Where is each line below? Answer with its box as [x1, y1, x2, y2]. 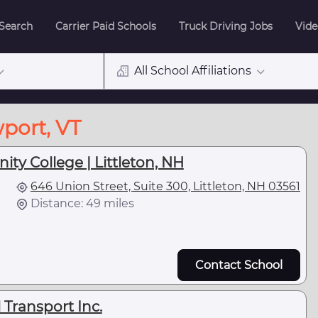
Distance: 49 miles [31, 197, 134, 211]
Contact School [195, 258, 283, 272]
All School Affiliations [133, 64, 251, 78]
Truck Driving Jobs [179, 20, 273, 33]
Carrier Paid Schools [55, 20, 156, 33]
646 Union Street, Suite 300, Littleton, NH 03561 [31, 180, 300, 194]
